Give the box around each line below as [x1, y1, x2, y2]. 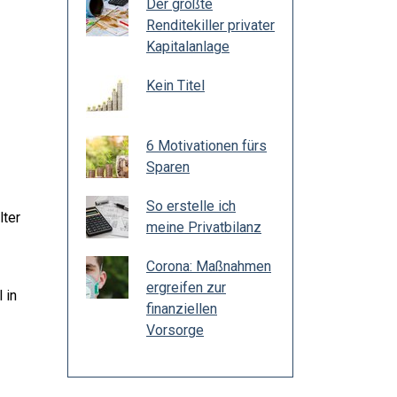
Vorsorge [146, 322, 204, 339]
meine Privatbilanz [146, 219, 261, 236]
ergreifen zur [146, 279, 226, 296]
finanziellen [146, 300, 217, 317]
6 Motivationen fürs [146, 137, 267, 154]
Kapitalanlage [146, 38, 230, 55]
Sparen [146, 159, 190, 175]
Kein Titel [146, 77, 205, 94]
